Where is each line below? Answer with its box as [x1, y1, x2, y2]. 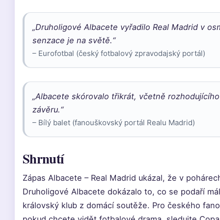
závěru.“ [32, 105, 63, 114]
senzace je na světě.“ [32, 35, 115, 45]
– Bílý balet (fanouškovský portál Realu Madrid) [32, 118, 195, 127]
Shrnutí [23, 149, 64, 168]
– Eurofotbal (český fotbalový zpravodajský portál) [32, 49, 205, 58]
